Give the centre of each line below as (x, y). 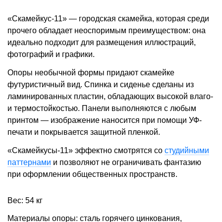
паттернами (29, 162)
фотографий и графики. (51, 55)
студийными (187, 150)
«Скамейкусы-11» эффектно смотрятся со (86, 150)
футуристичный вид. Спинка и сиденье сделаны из (101, 85)
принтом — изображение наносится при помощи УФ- (105, 120)
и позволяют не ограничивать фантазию (126, 162)
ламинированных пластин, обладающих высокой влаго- (110, 97)
